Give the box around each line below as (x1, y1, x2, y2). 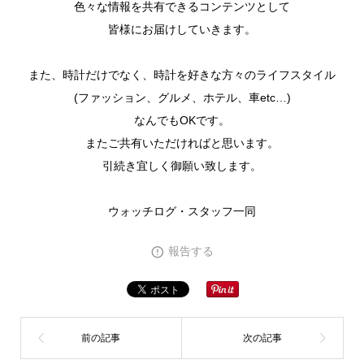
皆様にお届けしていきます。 (108, 23, 256, 37)
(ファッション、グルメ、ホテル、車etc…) (73, 91, 291, 105)
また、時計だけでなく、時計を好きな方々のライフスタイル (28, 68, 336, 82)
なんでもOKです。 (134, 114, 230, 128)
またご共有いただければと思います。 (85, 136, 279, 150)
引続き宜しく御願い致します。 (102, 159, 262, 173)
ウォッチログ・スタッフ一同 (108, 205, 256, 219)
